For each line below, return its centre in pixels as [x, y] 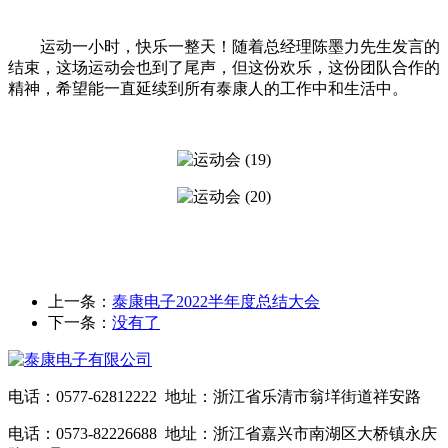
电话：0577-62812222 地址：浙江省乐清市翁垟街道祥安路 [214, 396]
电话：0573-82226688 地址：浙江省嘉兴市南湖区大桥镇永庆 [222, 433]
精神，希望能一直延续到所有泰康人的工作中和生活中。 [208, 88]
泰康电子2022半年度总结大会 [216, 301]
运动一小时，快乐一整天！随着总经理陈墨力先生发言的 [240, 46]
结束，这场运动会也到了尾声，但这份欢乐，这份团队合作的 [224, 67]
